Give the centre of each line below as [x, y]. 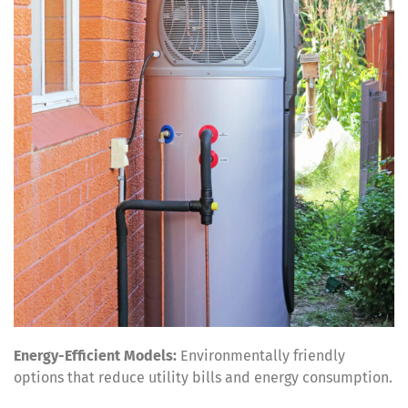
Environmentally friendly [261, 355]
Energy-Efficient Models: [95, 355]
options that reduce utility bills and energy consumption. [203, 377]
